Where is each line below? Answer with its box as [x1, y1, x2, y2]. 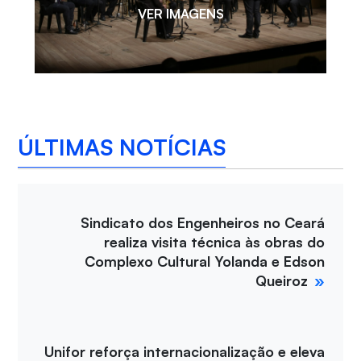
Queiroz [255, 271, 309, 289]
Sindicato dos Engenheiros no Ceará [81, 213, 326, 231]
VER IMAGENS [137, 5, 224, 22]
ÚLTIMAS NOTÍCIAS [18, 133, 226, 162]
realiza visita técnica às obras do [104, 232, 326, 251]
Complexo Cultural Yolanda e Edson [85, 251, 326, 270]
